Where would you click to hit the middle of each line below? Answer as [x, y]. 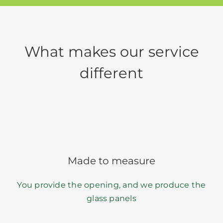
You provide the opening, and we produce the [111, 185]
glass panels [111, 198]
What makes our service [111, 51]
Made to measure [111, 161]
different [111, 73]
